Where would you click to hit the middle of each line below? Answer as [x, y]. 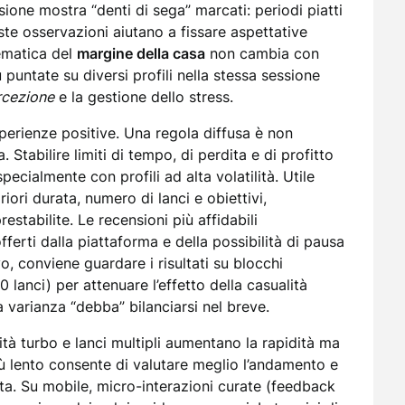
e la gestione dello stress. [144, 97]
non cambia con [262, 53]
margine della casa [141, 53]
